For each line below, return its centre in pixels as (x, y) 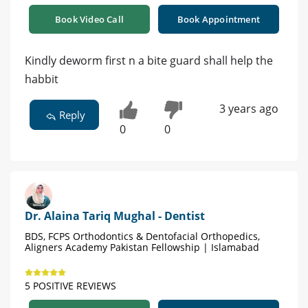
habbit (42, 79)
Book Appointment (219, 19)
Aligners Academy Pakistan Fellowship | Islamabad (142, 247)
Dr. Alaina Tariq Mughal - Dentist (115, 216)
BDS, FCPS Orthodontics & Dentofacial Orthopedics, (142, 236)
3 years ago (249, 108)
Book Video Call (89, 19)
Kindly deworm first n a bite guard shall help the (149, 60)
